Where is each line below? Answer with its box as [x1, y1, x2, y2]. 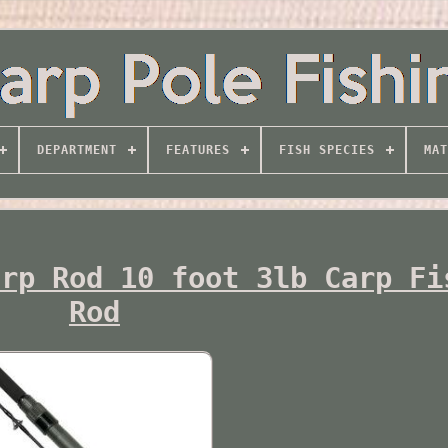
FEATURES [165, 143, 230, 157]
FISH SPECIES [278, 143, 375, 157]
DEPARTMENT [36, 143, 117, 157]
